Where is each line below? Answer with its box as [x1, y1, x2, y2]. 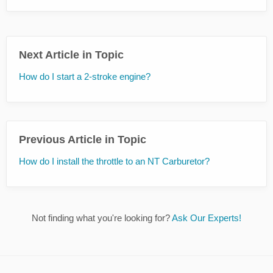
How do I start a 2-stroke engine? [19, 71, 151, 82]
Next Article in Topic [19, 49, 124, 62]
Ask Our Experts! [172, 213, 241, 224]
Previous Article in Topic [19, 133, 146, 146]
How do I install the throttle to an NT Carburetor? [19, 156, 210, 167]
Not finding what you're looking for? [32, 213, 172, 224]
